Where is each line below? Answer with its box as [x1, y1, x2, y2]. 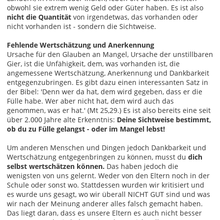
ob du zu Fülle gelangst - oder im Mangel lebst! [7, 124, 165, 134]
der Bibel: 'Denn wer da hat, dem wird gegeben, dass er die [7, 86, 202, 96]
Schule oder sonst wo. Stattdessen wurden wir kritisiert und [7, 180, 204, 190]
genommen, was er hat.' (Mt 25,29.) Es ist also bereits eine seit [7, 105, 211, 115]
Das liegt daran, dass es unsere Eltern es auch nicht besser [7, 208, 202, 218]
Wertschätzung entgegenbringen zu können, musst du [7, 152, 188, 162]
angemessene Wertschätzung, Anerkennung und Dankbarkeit [7, 68, 209, 78]
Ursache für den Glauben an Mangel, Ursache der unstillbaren [7, 49, 213, 59]
